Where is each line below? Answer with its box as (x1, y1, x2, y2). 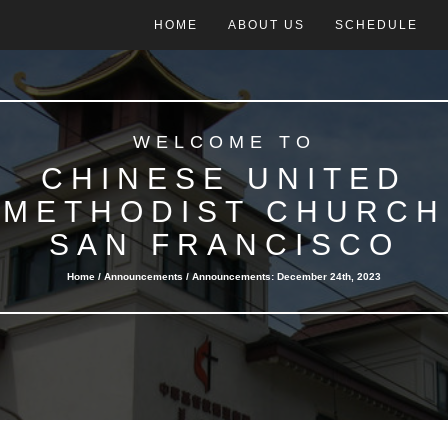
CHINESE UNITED (41, 162, 407, 195)
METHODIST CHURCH (2, 195, 446, 228)
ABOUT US (228, 18, 305, 32)
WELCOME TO (132, 132, 316, 152)
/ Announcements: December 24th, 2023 (183, 271, 381, 282)
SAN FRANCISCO (48, 228, 400, 261)
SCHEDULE (335, 18, 418, 32)
